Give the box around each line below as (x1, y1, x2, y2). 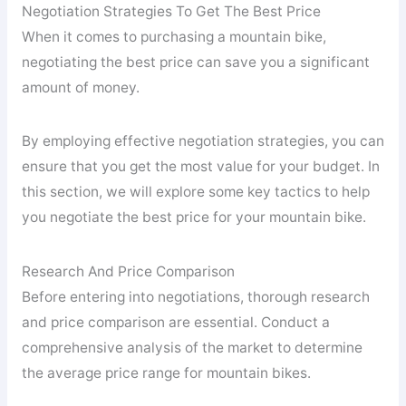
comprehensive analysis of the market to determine (21, 339, 362, 357)
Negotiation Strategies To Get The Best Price (21, 2, 321, 20)
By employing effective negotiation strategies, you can (21, 132, 384, 150)
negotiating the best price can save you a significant (21, 53, 370, 71)
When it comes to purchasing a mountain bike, (21, 27, 326, 45)
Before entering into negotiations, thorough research (21, 288, 370, 306)
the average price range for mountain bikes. (21, 364, 311, 382)
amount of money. (21, 78, 140, 96)
